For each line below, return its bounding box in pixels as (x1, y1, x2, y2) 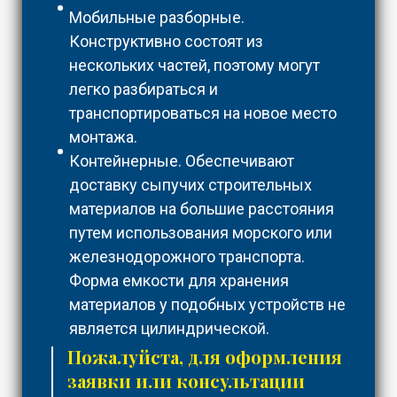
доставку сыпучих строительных (69, 175, 312, 195)
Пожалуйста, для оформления (67, 345, 342, 370)
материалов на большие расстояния (69, 199, 334, 219)
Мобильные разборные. (69, 8, 245, 27)
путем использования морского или (69, 223, 332, 243)
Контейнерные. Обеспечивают (69, 152, 294, 171)
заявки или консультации (67, 369, 305, 393)
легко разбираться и (69, 80, 218, 99)
